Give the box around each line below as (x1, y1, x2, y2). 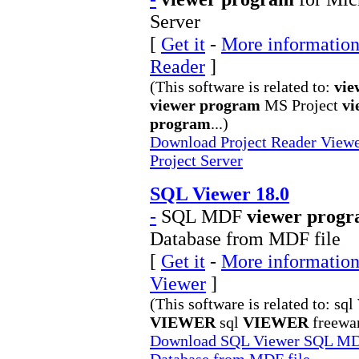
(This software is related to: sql (150, 295, 357, 313)
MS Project (260, 96, 342, 114)
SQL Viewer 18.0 (150, 183, 289, 204)
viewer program (150, 96, 260, 114)
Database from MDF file (150, 228, 341, 249)
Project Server (150, 151, 243, 169)
